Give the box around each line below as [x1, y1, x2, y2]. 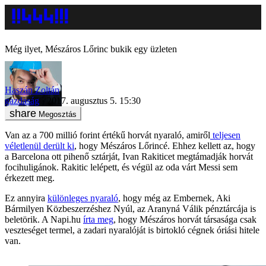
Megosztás [39, 109, 77, 119]
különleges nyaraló [47, 192, 118, 203]
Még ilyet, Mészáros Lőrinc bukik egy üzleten [5, 44, 177, 54]
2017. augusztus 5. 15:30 [47, 95, 141, 106]
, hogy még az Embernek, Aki [118, 192, 230, 203]
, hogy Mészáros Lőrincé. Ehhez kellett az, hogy [74, 140, 255, 151]
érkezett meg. [5, 172, 55, 183]
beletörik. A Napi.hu [5, 214, 83, 224]
